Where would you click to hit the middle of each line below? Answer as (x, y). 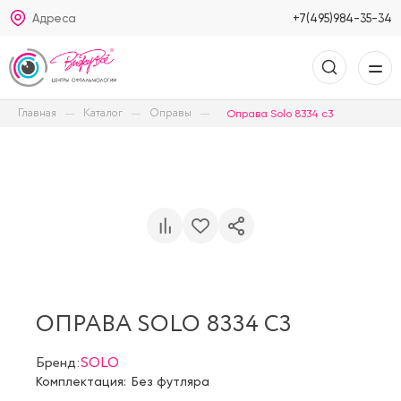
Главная (37, 113)
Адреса (54, 18)
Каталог (103, 113)
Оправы (171, 113)
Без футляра (171, 381)
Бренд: (58, 363)
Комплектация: (81, 381)
